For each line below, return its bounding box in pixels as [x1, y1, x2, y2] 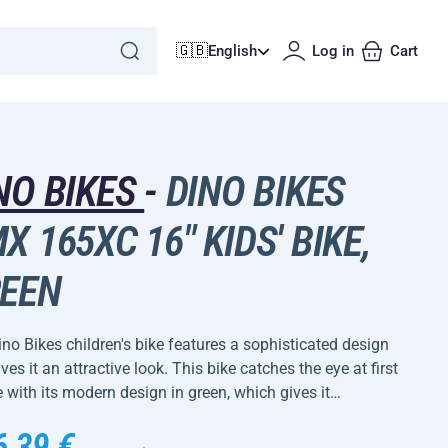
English [208, 42, 257, 60]
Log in [312, 42, 354, 60]
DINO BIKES [156, 167, 346, 216]
